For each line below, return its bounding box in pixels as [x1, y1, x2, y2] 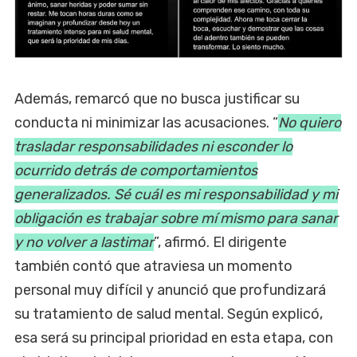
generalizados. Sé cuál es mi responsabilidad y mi [14, 185, 338, 203]
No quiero [278, 113, 341, 131]
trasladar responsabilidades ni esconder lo [14, 137, 292, 155]
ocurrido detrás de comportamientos [14, 161, 257, 179]
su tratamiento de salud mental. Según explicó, [14, 304, 323, 323]
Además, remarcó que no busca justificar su [14, 89, 300, 108]
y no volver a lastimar [14, 233, 154, 251]
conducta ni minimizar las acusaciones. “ [14, 113, 278, 131]
